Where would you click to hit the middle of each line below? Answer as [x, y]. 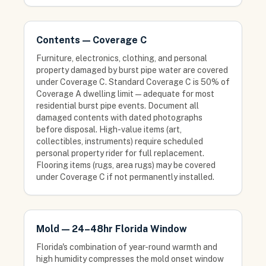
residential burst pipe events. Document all [118, 106]
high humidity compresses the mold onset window [130, 259]
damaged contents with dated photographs [119, 118]
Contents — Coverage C [91, 40]
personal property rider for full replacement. [120, 153]
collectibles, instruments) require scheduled [120, 141]
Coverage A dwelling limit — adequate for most [125, 94]
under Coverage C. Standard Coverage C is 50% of [133, 82]
